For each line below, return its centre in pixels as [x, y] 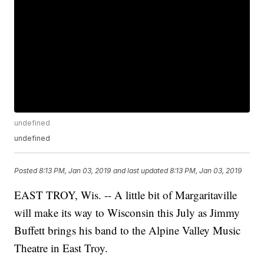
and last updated [141, 170]
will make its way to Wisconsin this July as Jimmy [127, 213]
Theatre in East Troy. [61, 248]
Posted [27, 170]
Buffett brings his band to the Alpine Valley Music [128, 230]
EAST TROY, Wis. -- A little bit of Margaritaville [126, 195]
